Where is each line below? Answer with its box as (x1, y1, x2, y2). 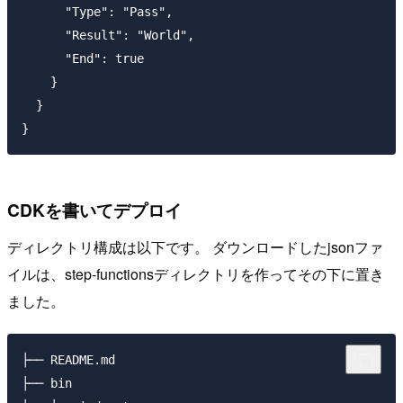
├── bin (22, 376, 72, 391)
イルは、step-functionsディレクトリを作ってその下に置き (7, 264, 384, 285)
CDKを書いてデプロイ (7, 196, 182, 222)
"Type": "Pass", (22, 4, 173, 19)
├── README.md (22, 353, 115, 368)
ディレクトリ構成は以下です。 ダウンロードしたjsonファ (7, 237, 383, 258)
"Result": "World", (22, 27, 194, 42)
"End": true (22, 50, 144, 66)
